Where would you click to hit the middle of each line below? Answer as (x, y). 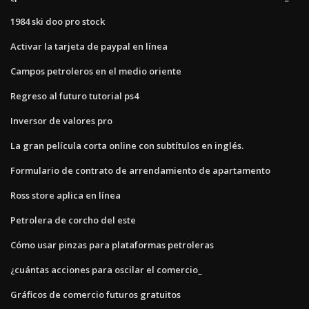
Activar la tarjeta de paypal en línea (89, 46)
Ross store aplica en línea (66, 195)
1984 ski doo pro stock (58, 21)
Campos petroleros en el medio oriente (96, 71)
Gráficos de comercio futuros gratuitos (96, 294)
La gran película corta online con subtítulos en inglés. (127, 145)
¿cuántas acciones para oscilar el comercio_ (106, 269)
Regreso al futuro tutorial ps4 (74, 96)
